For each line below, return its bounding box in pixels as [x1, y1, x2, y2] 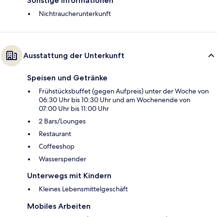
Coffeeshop [39, 141, 75, 151]
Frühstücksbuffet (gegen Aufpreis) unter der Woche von [39, 86, 209, 95]
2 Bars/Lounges [39, 116, 86, 125]
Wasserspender [39, 154, 86, 163]
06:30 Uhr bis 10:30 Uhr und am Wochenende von [39, 95, 190, 104]
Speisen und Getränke [27, 73, 108, 82]
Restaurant [39, 129, 71, 138]
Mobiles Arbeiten [27, 201, 91, 211]
